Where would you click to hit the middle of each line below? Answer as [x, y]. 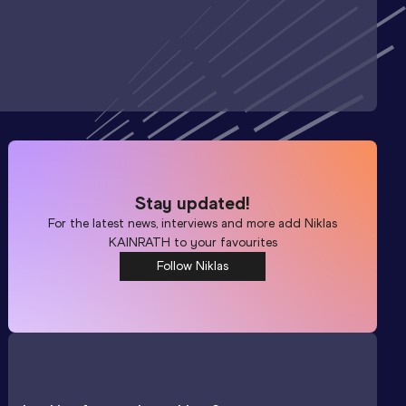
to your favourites [223, 242]
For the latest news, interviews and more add [177, 223]
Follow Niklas [193, 266]
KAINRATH [139, 242]
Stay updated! [193, 203]
